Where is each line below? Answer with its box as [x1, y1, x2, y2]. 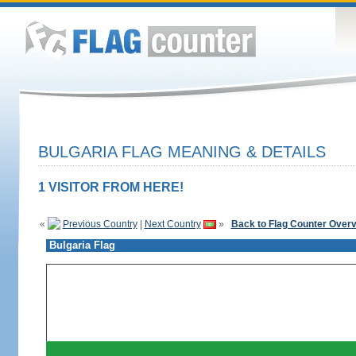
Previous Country [62, 219, 137, 230]
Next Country [144, 219, 201, 230]
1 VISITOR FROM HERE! [37, 180, 184, 194]
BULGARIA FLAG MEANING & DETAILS [37, 143, 326, 161]
